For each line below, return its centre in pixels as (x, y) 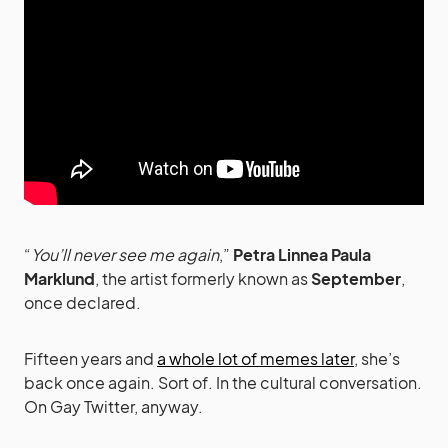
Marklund (59, 278)
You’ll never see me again (125, 254)
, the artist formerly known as (203, 278)
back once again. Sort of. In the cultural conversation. (223, 382)
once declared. (82, 302)
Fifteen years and (90, 358)
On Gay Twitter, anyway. (113, 406)
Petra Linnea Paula (302, 254)
